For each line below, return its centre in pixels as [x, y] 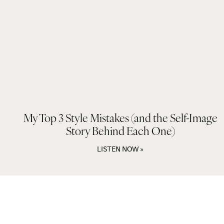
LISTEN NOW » [120, 149]
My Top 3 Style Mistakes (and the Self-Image [120, 118]
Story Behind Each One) [120, 131]
